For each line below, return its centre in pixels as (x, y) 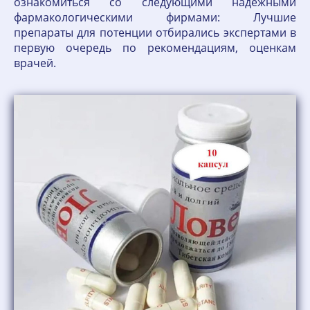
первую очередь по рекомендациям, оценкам (155, 48)
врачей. (35, 63)
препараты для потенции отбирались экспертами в (155, 33)
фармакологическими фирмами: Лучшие (155, 17)
